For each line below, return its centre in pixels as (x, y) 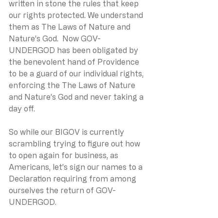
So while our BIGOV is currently (67, 132)
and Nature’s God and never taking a (77, 97)
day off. (22, 108)
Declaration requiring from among (73, 178)
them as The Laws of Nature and (71, 27)
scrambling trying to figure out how (75, 143)
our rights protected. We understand (77, 15)
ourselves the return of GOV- (62, 190)
